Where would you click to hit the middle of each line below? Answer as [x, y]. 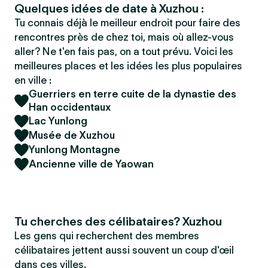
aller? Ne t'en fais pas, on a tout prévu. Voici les [124, 51]
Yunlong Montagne [74, 150]
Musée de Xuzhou [72, 135]
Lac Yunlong [58, 121]
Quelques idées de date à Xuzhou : [109, 8]
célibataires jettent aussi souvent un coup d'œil [124, 250]
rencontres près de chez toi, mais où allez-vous [124, 37]
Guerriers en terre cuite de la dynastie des [133, 94]
